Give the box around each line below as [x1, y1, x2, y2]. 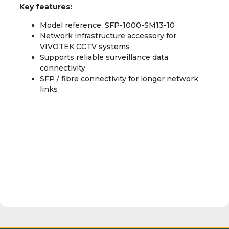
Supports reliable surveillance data [40, 53, 168, 62]
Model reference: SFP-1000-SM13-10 [40, 20, 175, 30]
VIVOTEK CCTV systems [40, 42, 130, 52]
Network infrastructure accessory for [40, 31, 176, 41]
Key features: [19, 2, 72, 12]
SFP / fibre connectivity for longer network [40, 74, 198, 84]
